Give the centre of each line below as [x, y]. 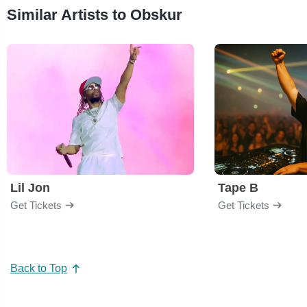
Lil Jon [30, 187]
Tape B [238, 187]
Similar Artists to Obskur [95, 14]
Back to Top [39, 269]
